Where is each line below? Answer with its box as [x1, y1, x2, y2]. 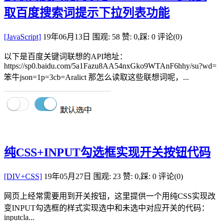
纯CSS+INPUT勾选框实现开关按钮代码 [4, 146, 211, 159]
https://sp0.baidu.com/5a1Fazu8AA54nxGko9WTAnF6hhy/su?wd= [4, 61, 217, 70]
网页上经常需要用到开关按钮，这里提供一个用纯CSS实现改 [4, 191, 216, 200]
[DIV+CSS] [4, 172, 42, 181]
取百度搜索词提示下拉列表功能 [4, 6, 170, 19]
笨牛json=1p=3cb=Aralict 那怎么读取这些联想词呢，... [4, 73, 189, 81]
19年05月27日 [44, 172, 91, 181]
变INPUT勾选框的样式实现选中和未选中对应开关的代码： [4, 203, 209, 212]
